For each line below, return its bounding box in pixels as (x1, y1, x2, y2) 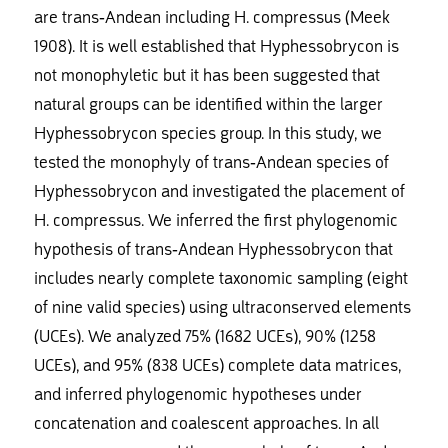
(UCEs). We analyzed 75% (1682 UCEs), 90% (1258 (33, 325, 376, 347)
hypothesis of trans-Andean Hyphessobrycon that (33, 238, 393, 260)
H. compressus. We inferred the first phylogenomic (33, 209, 398, 231)
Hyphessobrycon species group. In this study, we (33, 122, 382, 144)
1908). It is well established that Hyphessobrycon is (33, 35, 399, 57)
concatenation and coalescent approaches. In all (33, 412, 379, 434)
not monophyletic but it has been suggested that (33, 64, 380, 86)
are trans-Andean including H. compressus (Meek (33, 6, 390, 28)
